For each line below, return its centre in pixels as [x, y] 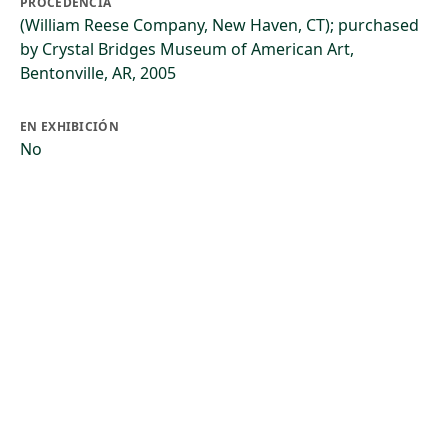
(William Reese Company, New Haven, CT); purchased [219, 25]
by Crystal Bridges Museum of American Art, [187, 49]
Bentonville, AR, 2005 [98, 73]
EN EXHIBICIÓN [69, 126]
